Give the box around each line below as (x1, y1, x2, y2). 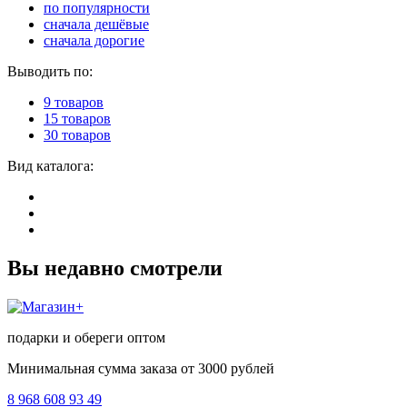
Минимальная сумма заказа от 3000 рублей (7, 360, 274, 376)
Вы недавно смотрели (7, 255, 223, 280)
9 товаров (44, 94, 104, 110)
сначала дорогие (44, 32, 144, 48)
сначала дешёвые (44, 15, 149, 32)
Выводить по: (7, 63, 93, 79)
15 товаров (44, 110, 111, 126)
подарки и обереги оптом (7, 329, 165, 345)
